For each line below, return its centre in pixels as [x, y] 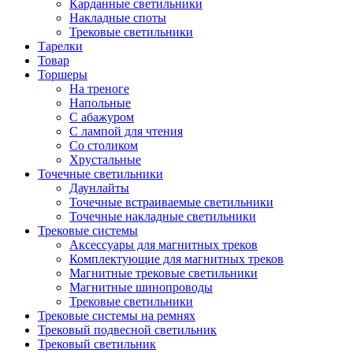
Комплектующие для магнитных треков [176, 259]
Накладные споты [118, 18]
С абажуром [102, 117]
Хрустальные [105, 160]
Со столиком [104, 146]
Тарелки [60, 46]
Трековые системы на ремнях [117, 316]
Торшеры [63, 75]
